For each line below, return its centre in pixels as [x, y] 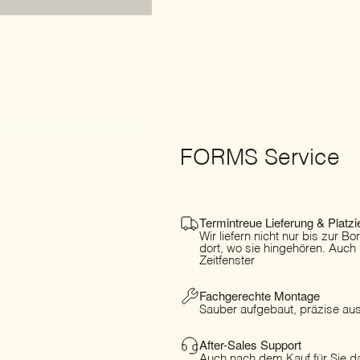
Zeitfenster [227, 260]
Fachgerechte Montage [260, 295]
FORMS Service [260, 159]
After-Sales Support [250, 344]
